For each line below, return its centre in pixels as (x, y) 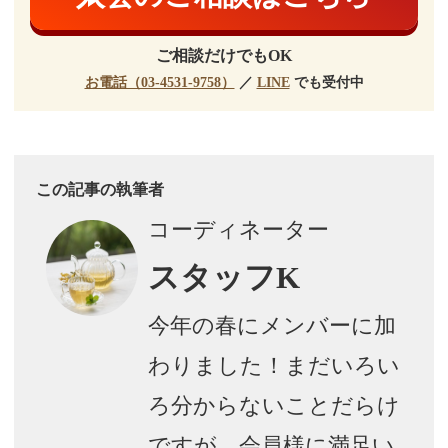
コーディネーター (238, 229)
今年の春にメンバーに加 (271, 325)
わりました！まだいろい (273, 365)
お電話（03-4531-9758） (159, 82)
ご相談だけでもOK (224, 55)
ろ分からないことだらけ (273, 405)
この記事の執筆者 (99, 189)
